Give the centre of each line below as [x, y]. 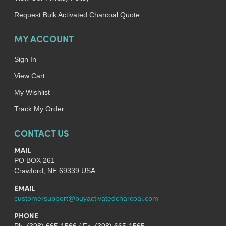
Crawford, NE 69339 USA [54, 171]
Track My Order [39, 109]
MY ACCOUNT [44, 40]
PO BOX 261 [34, 160]
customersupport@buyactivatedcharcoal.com [86, 198]
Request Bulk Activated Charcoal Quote [77, 15]
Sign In [25, 59]
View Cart [29, 76]
